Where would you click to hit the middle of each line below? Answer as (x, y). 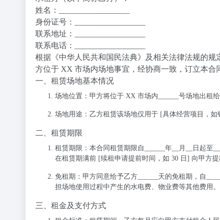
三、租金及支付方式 (71, 206)
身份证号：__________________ (90, 22)
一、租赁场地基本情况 (75, 81)
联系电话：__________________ (90, 45)
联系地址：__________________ (90, 34)
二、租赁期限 (59, 133)
